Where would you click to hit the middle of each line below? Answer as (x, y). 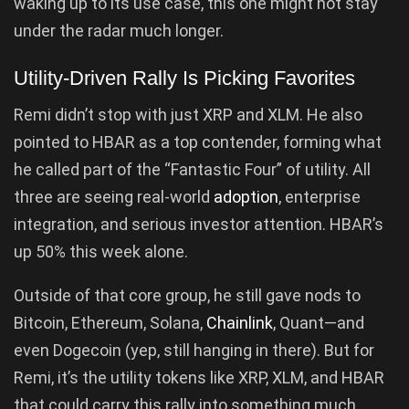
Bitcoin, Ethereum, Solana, (110, 323)
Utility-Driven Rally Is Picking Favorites (184, 78)
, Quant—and (319, 323)
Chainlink (240, 323)
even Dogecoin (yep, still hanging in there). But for (194, 351)
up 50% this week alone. (101, 252)
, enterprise (320, 197)
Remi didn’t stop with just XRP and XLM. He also (188, 115)
